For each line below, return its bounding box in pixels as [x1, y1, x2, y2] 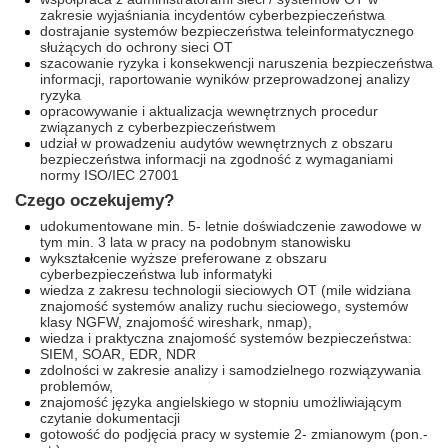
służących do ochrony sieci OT [40, 39, 233, 55]
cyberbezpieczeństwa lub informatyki [40, 266, 272, 282]
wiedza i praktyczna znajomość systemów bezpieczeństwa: [40, 330, 412, 346]
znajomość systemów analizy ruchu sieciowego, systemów [40, 298, 408, 314]
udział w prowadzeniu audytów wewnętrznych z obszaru [40, 135, 393, 151]
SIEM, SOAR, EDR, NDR [40, 346, 196, 362]
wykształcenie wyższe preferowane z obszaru [40, 250, 327, 266]
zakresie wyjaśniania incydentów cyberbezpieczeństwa [40, 7, 385, 23]
